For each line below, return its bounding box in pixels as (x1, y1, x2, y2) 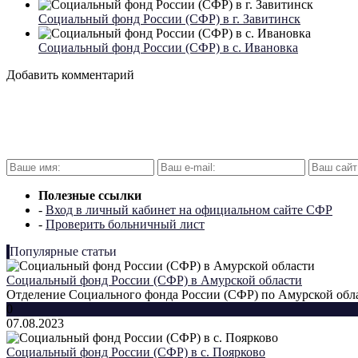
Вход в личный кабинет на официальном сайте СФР (46, 203, 332, 217)
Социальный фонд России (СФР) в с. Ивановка (38, 41, 298, 55)
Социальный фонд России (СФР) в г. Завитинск (38, 12, 300, 26)
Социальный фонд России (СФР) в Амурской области (6, 273, 302, 288)
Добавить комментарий (6, 68, 134, 82)
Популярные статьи (10, 245, 117, 259)
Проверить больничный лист (46, 217, 205, 232)
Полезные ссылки (38, 189, 141, 203)
